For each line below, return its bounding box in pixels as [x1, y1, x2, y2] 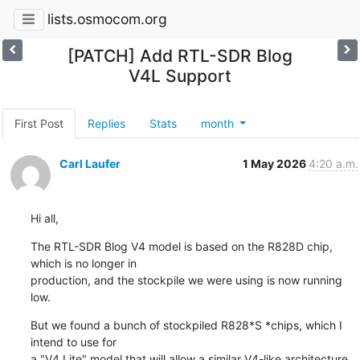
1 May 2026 [242, 156, 309, 170]
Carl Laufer [59, 156, 121, 170]
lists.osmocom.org [47, 10, 167, 28]
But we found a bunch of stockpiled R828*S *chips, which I [30, 317, 342, 332]
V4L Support [128, 65, 231, 86]
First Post [14, 116, 63, 130]
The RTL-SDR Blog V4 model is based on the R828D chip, [30, 239, 333, 253]
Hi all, [30, 211, 59, 225]
